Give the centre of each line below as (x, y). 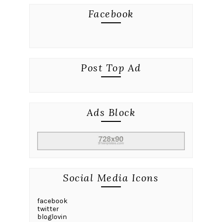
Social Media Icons (111, 178)
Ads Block (111, 112)
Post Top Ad (111, 68)
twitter (48, 209)
